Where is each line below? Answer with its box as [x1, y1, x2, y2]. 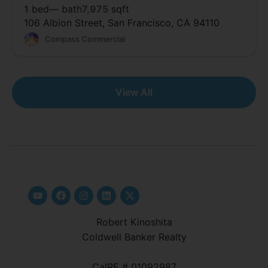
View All [115, 86, 153, 98]
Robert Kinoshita [96, 216, 172, 228]
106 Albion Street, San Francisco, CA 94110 [24, 17, 220, 29]
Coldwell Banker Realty [81, 231, 187, 243]
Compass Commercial [45, 34, 125, 44]
